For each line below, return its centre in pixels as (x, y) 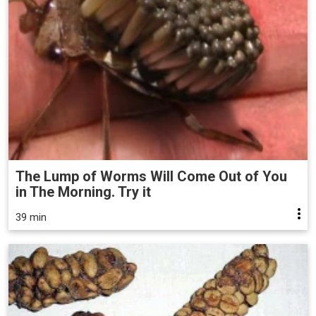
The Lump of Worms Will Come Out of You (151, 177)
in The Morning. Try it (83, 192)
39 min (31, 218)
